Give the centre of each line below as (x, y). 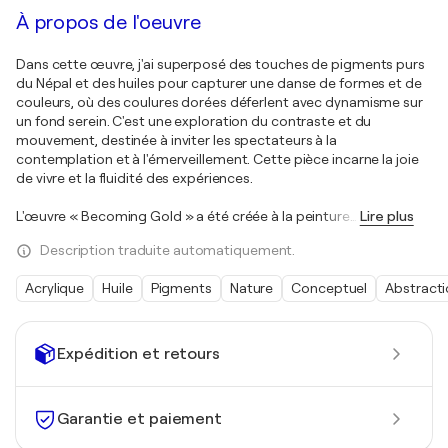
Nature (251, 288)
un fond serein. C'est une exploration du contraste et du (194, 121)
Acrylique (55, 288)
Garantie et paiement (139, 418)
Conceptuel (329, 288)
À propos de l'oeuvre (108, 23)
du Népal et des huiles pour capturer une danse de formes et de (219, 83)
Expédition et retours (138, 353)
